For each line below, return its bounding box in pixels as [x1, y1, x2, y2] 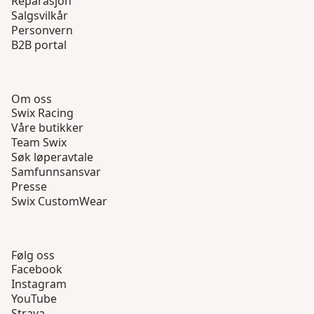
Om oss [11, 91, 52, 107]
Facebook [11, 261, 62, 278]
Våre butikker [11, 120, 83, 136]
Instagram [11, 276, 67, 292]
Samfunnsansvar [11, 164, 101, 180]
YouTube [11, 291, 57, 307]
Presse [11, 179, 47, 195]
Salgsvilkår [11, 8, 68, 24]
